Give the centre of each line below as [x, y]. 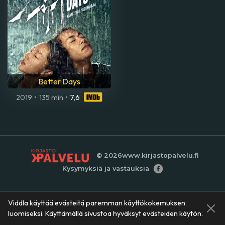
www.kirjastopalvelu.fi [160, 155]
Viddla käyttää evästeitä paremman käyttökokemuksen [97, 203]
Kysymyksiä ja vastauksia [105, 168]
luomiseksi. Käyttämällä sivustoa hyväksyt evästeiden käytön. [105, 213]
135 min [51, 97]
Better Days [59, 82]
